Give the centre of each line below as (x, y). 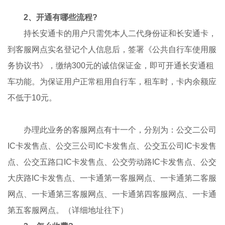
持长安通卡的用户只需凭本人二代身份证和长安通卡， (112, 34)
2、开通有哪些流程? (61, 18)
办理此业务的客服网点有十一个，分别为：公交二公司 (112, 130)
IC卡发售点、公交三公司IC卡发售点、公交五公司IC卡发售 (112, 146)
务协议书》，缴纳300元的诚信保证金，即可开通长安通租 (111, 66)
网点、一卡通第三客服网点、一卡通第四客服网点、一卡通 (112, 194)
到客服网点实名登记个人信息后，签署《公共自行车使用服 (112, 50)
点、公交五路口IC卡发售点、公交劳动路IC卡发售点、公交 (112, 162)
